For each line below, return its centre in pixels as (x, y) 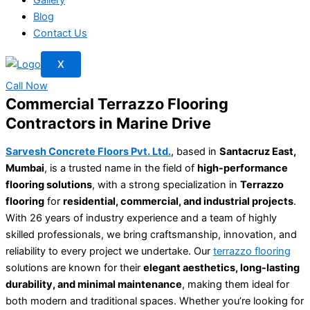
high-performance (243, 168)
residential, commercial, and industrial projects (178, 201)
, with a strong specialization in (166, 184)
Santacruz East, (258, 151)
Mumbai (25, 168)
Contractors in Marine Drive (108, 124)
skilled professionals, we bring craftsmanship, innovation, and (151, 234)
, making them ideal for (236, 284)
